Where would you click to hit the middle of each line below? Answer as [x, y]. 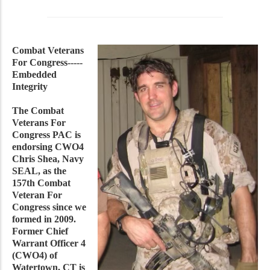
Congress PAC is [46, 134]
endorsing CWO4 [48, 146]
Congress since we [49, 207]
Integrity [30, 86]
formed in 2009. [45, 219]
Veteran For [37, 195]
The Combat [38, 110]
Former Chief [40, 231]
